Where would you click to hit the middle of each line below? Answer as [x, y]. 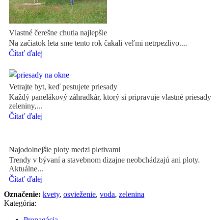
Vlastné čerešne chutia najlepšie [58, 32]
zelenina [132, 194]
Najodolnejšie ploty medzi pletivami [65, 149]
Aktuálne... [26, 168]
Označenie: [23, 194]
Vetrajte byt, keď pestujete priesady [63, 86]
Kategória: [20, 203]
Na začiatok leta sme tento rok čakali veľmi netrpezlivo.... [98, 43]
